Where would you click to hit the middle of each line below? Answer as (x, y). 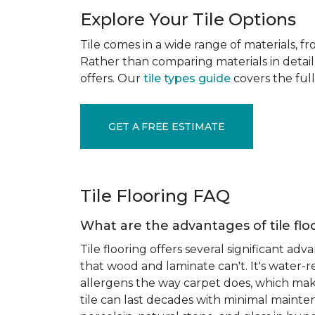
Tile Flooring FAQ (155, 196)
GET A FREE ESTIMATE (167, 126)
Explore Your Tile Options (188, 19)
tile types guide (187, 78)
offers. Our (112, 78)
